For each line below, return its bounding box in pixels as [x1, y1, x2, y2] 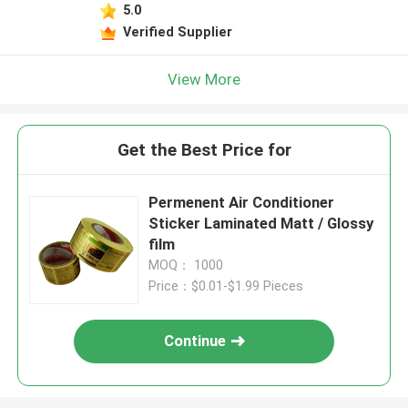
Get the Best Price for [117, 139, 291, 161]
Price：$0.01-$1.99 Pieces [148, 279, 304, 294]
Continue [164, 331, 227, 351]
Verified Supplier [122, 24, 232, 39]
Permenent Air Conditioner [148, 193, 335, 212]
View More [168, 69, 240, 88]
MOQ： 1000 [148, 258, 224, 273]
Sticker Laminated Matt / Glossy [148, 214, 374, 233]
